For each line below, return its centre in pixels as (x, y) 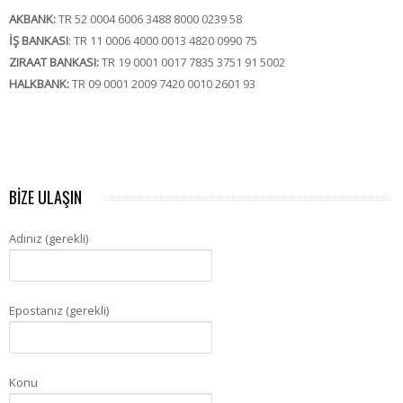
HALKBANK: (39, 84)
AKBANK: (32, 19)
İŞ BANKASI (39, 40)
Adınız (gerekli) (49, 238)
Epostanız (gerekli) (59, 310)
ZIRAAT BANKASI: (54, 62)
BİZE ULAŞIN (45, 197)
